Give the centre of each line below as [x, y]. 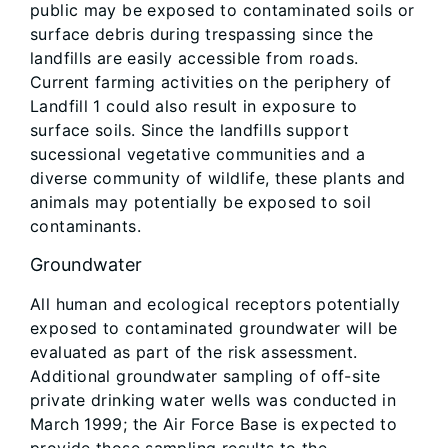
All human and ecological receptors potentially [215, 304]
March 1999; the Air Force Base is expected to [214, 424]
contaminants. [85, 226]
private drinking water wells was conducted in [213, 400]
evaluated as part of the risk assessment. [194, 352]
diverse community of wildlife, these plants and [218, 178]
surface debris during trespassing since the [202, 34]
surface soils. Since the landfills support [189, 130]
